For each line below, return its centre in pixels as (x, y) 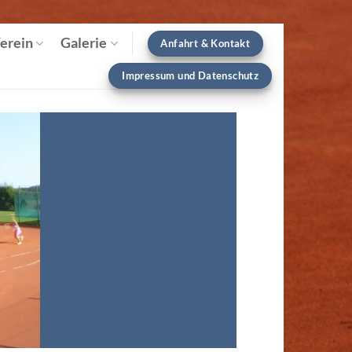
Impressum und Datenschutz (191, 75)
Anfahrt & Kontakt (205, 43)
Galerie (84, 43)
